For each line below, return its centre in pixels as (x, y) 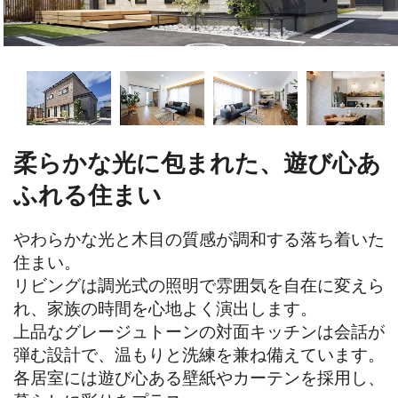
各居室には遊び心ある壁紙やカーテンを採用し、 (199, 378)
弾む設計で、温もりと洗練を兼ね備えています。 (199, 354)
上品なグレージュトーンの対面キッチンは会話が (199, 331)
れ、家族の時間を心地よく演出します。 (165, 308)
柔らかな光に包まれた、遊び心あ (197, 163)
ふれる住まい (88, 195)
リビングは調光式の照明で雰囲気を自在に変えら (199, 285)
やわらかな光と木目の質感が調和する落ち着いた (199, 239)
